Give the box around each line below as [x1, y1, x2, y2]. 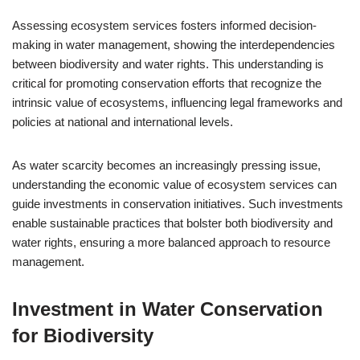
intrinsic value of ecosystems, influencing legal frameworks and [12, 96, 342, 109]
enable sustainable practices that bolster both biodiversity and [12, 216, 333, 230]
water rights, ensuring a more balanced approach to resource [12, 235, 330, 249]
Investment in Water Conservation [12, 298, 323, 320]
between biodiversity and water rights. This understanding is [12, 57, 324, 71]
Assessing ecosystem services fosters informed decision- [12, 18, 317, 32]
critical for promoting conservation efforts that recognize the [12, 76, 321, 90]
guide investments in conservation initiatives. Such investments [12, 197, 343, 211]
